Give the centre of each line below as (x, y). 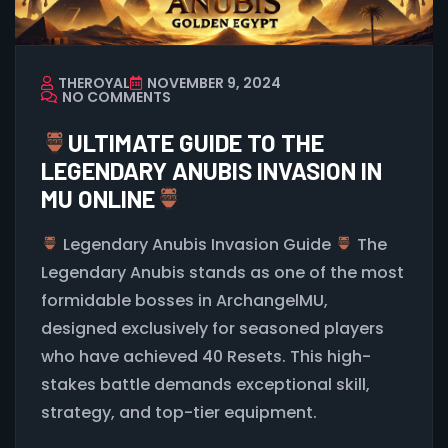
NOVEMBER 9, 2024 (214, 82)
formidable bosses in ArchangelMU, (184, 300)
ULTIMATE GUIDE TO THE (196, 142)
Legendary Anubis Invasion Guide (197, 244)
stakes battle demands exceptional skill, (205, 384)
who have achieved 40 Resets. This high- (206, 356)
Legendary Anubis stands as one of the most (222, 272)
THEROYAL (94, 82)
